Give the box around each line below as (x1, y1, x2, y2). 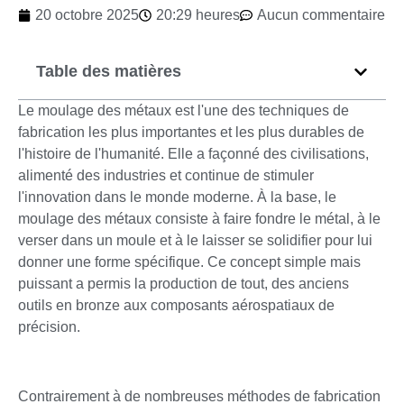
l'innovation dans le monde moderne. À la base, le (18, 189, 336, 206)
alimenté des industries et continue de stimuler (18, 168, 314, 184)
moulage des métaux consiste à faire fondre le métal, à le (18, 211, 381, 227)
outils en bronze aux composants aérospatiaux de (18, 298, 335, 314)
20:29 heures (156, 7, 240, 23)
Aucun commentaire (257, 7, 385, 23)
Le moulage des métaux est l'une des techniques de (18, 103, 349, 119)
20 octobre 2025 (35, 7, 139, 23)
